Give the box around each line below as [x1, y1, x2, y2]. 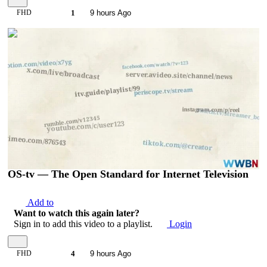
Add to [26, 197, 54, 207]
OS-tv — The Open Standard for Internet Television [8, 167, 249, 180]
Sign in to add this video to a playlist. [14, 218, 155, 229]
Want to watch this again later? [14, 207, 139, 218]
